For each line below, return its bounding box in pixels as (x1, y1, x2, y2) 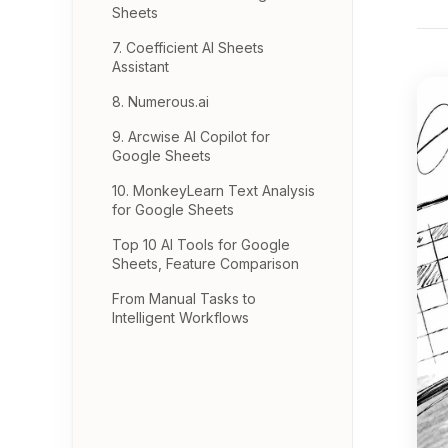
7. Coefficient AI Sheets (112, 39, 264, 56)
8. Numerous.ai (112, 93, 209, 110)
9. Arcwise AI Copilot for (112, 128, 270, 145)
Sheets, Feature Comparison (112, 255, 299, 272)
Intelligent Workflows (112, 309, 249, 326)
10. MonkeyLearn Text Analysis (112, 182, 315, 199)
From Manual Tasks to (112, 290, 256, 307)
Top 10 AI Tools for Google (112, 236, 290, 253)
